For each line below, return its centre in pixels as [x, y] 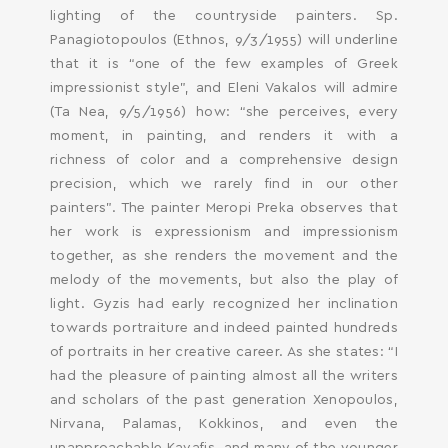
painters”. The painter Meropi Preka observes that [224, 208]
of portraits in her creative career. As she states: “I [224, 352]
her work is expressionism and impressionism [224, 232]
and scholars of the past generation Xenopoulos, [224, 400]
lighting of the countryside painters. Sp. [224, 16]
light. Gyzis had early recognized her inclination [224, 304]
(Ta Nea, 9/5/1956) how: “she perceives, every [224, 112]
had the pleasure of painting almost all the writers [224, 376]
